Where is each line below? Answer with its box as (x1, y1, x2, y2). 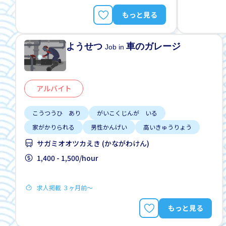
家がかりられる (32, 122, 75, 131)
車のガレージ (126, 41, 181, 52)
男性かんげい (91, 122, 127, 131)
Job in (105, 43, 127, 51)
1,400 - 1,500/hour (37, 152, 98, 163)
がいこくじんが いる (97, 108, 157, 117)
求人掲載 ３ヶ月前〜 (37, 183, 93, 192)
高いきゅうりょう (143, 122, 192, 131)
